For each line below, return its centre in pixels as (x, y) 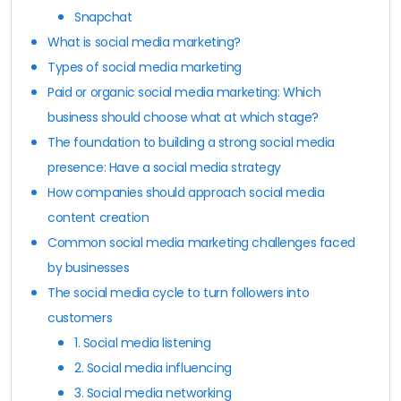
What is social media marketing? (144, 42)
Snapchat (103, 17)
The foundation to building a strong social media (191, 142)
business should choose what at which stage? (187, 117)
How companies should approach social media (186, 192)
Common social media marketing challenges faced (201, 242)
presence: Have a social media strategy (165, 167)
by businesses (90, 267)
